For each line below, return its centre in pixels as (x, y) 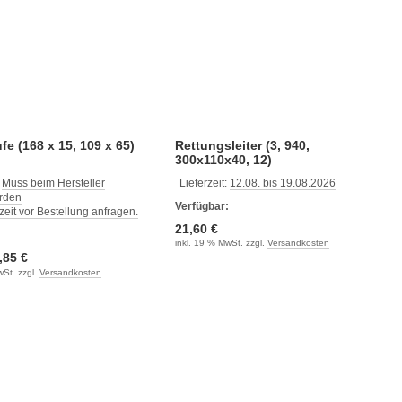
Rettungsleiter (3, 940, (242, 145)
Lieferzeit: (204, 183)
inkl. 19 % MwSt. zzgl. (221, 243)
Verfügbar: (201, 206)
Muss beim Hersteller (53, 183)
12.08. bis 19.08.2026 (282, 183)
